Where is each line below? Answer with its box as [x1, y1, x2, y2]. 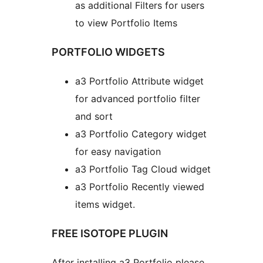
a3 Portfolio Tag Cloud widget [75, 163, 211, 175]
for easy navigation [75, 145, 161, 157]
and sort [75, 110, 113, 122]
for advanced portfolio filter [75, 92, 200, 104]
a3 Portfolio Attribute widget [75, 75, 204, 87]
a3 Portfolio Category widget [75, 127, 207, 140]
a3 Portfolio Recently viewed [75, 180, 204, 193]
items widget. [75, 198, 135, 210]
